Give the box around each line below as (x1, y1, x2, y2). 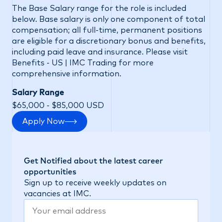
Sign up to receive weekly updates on (24, 179, 166, 187)
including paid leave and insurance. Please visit (12, 48, 188, 56)
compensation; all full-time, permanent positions (12, 26, 202, 34)
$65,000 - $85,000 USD (12, 102, 104, 110)
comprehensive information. (12, 70, 121, 78)
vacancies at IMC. (24, 190, 91, 198)
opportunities (24, 168, 76, 176)
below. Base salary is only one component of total (12, 15, 205, 23)
